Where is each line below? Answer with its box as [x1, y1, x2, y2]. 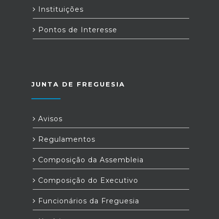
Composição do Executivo [36, 176, 138, 185]
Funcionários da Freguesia [36, 197, 139, 206]
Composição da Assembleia [36, 155, 144, 165]
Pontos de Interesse [36, 25, 117, 35]
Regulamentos [36, 135, 95, 144]
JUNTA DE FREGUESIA [31, 80, 125, 88]
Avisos [36, 114, 63, 124]
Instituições [36, 5, 84, 14]
